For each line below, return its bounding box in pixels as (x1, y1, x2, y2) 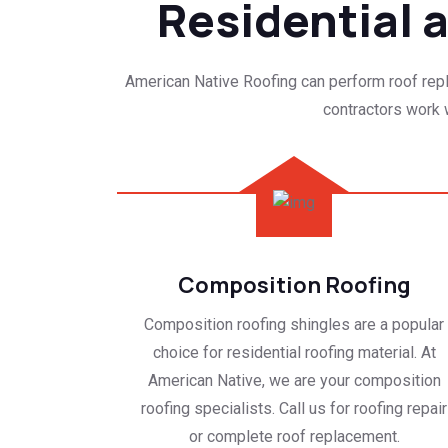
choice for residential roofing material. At (152, 342, 436, 362)
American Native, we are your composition (147, 370, 441, 390)
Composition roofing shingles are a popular (144, 314, 444, 334)
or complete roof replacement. (188, 426, 400, 446)
